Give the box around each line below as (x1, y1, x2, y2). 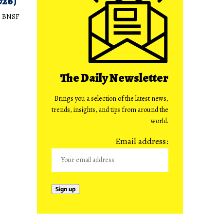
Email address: (115, 135, 168, 147)
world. (151, 116, 168, 126)
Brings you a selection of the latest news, (54, 93, 168, 103)
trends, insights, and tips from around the (52, 105, 168, 114)
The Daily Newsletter (60, 70, 168, 86)
